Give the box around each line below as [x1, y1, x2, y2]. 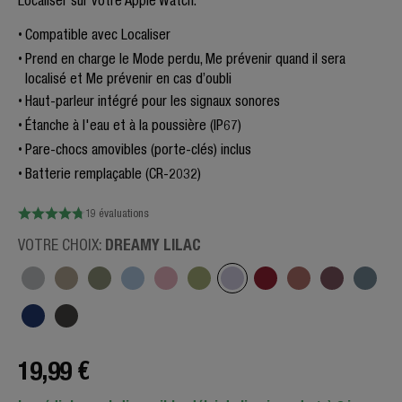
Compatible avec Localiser [25, 26, 174, 42]
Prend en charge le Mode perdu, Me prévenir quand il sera [25, 50, 345, 66]
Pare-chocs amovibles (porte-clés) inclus [25, 141, 251, 157]
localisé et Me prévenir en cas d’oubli [25, 70, 232, 86]
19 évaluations [85, 206, 149, 220]
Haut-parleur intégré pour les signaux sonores [25, 92, 280, 109]
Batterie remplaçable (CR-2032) [25, 165, 201, 181]
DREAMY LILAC [105, 235, 201, 254]
